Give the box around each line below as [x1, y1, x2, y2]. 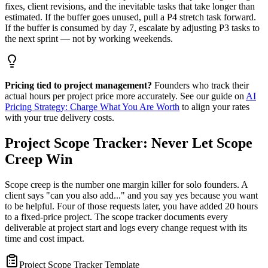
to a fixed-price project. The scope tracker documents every [5, 211, 228, 222]
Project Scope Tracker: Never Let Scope [5, 135, 252, 151]
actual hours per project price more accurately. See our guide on [5, 90, 244, 101]
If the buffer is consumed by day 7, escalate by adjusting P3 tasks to [5, 22, 260, 33]
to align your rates [182, 101, 249, 112]
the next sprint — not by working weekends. [5, 33, 173, 44]
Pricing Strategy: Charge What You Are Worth [5, 101, 179, 112]
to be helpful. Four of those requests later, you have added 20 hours [5, 200, 258, 211]
